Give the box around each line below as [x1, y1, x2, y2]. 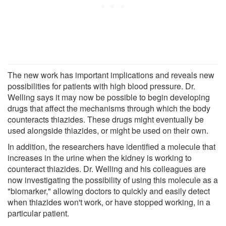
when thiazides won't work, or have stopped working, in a [8, 196, 210, 208]
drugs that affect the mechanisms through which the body [8, 102, 210, 114]
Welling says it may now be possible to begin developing [8, 91, 210, 103]
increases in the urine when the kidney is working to [8, 151, 192, 163]
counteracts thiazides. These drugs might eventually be [8, 113, 204, 125]
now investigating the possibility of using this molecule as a [8, 174, 218, 186]
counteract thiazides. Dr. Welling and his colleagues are [8, 162, 206, 175]
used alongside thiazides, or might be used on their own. [8, 124, 208, 136]
